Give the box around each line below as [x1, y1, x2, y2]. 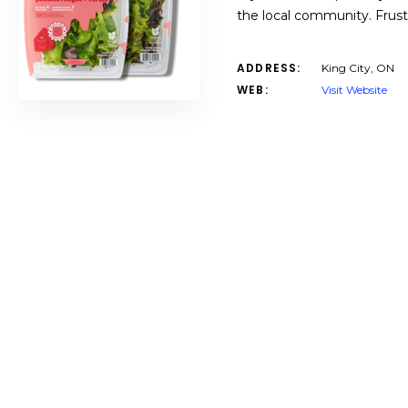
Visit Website [321, 83, 387, 97]
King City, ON [321, 61, 394, 75]
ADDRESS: [237, 60, 301, 76]
